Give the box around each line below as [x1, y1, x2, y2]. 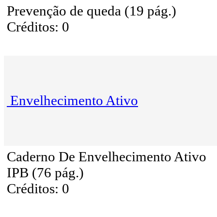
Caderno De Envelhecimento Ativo [7, 149, 206, 165]
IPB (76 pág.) [7, 165, 84, 181]
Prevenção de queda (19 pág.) [7, 3, 176, 19]
